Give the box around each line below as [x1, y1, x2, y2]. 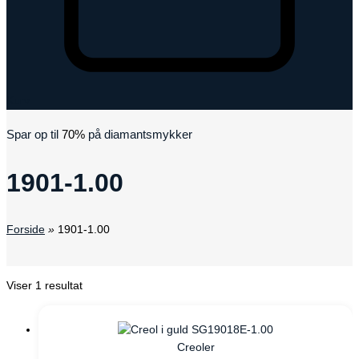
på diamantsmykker [88, 127, 192, 142]
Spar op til [6, 127, 58, 142]
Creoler [176, 341, 215, 354]
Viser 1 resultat [6, 279, 83, 292]
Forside [6, 224, 45, 236]
